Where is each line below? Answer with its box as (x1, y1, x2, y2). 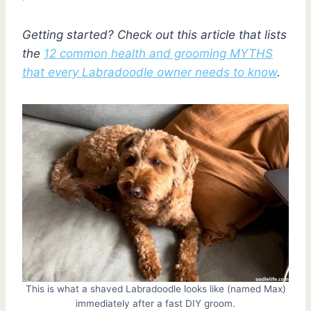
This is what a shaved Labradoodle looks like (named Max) (25, 283, 286, 294)
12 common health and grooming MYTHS (44, 47, 273, 60)
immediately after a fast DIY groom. (76, 297, 235, 309)
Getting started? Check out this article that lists (22, 28, 287, 42)
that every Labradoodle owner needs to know (22, 65, 277, 79)
